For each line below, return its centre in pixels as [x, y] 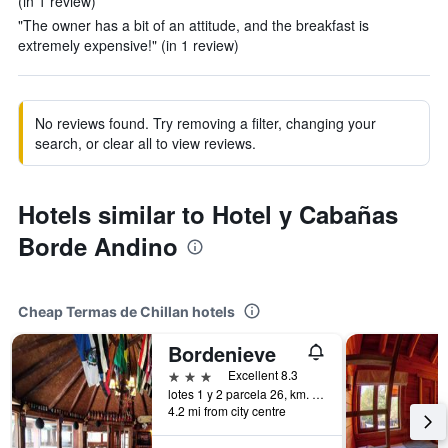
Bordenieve [222, 353]
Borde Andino [98, 246]
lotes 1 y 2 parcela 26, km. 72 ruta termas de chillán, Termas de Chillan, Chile [318, 393]
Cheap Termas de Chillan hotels [126, 311]
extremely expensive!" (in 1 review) [128, 45]
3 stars [190, 374]
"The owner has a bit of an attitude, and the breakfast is [193, 25]
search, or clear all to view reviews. [145, 143]
